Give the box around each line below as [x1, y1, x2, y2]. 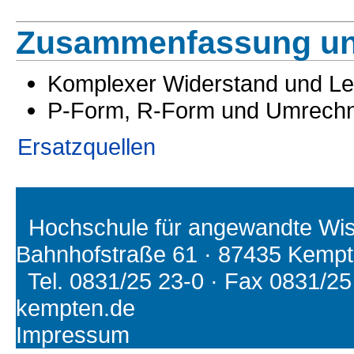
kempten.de [16, 295, 135, 322]
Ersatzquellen [17, 134, 156, 160]
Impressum [16, 322, 130, 348]
